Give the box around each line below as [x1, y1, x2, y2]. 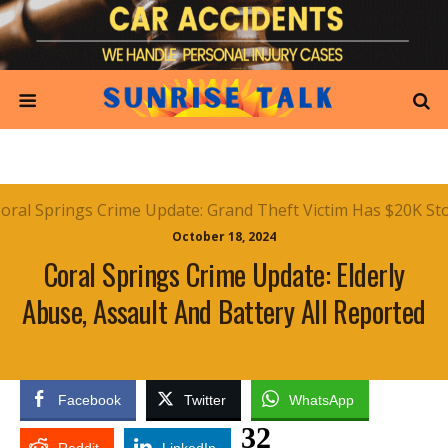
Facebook [58, 392, 121, 408]
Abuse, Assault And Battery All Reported [22, 290, 426, 332]
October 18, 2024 [172, 228, 276, 245]
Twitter [184, 392, 226, 408]
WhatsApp [289, 392, 354, 408]
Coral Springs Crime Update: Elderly [43, 253, 405, 295]
